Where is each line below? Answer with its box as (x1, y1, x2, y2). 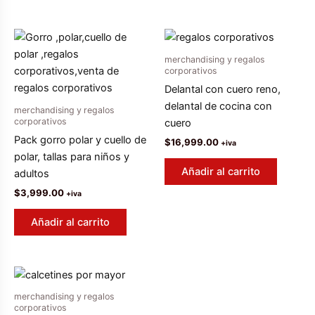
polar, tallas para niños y (14, 150, 129, 163)
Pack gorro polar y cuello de (14, 133, 146, 146)
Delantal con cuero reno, (165, 82, 281, 96)
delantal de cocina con (165, 99, 272, 112)
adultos (14, 167, 49, 180)
